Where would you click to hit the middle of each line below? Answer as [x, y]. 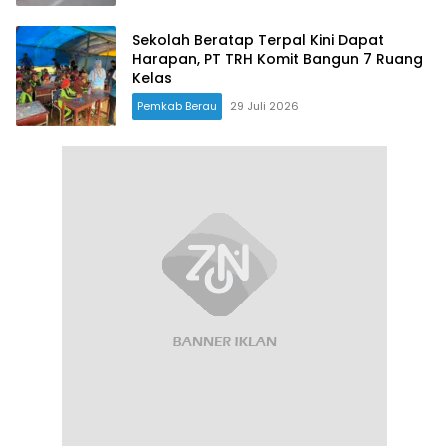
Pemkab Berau [177, 106]
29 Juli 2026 [264, 106]
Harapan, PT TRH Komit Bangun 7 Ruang [277, 59]
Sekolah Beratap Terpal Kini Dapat [258, 40]
